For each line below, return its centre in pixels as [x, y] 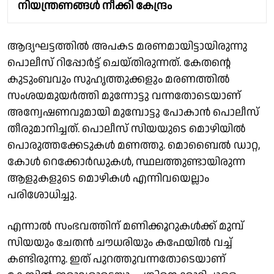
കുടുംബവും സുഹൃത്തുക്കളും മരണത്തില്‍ [119, 79]
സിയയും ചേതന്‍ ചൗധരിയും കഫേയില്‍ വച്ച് [120, 242]
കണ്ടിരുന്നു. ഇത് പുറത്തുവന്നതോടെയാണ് [117, 259]
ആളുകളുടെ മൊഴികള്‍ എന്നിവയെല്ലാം [108, 178]
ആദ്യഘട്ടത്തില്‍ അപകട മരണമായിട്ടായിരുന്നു [127, 46]
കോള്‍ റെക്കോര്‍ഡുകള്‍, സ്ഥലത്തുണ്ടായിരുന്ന [126, 161]
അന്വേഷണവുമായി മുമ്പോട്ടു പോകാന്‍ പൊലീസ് [133, 112]
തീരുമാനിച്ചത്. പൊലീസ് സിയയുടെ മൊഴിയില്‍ [127, 128]
